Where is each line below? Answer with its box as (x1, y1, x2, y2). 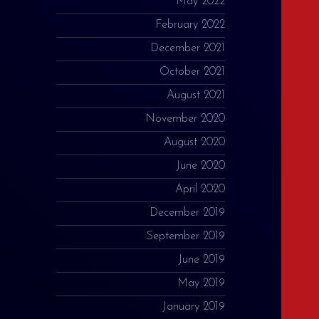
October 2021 (159, 66, 226, 78)
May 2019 (177, 278, 226, 290)
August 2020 (164, 137, 226, 149)
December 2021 (150, 43, 226, 55)
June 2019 (178, 254, 226, 266)
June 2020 (176, 160, 226, 172)
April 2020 (175, 184, 226, 196)
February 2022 (155, 19, 226, 31)
